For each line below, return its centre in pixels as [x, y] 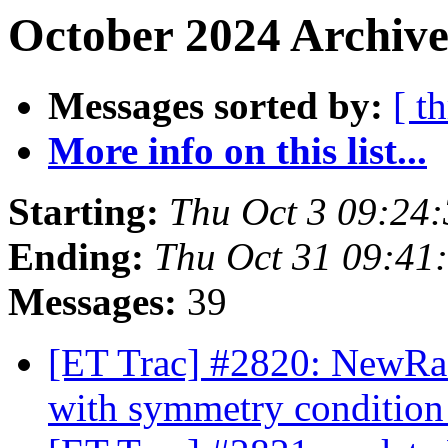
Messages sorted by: [215, 106]
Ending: [76, 257]
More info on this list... [237, 151]
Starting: [83, 212]
